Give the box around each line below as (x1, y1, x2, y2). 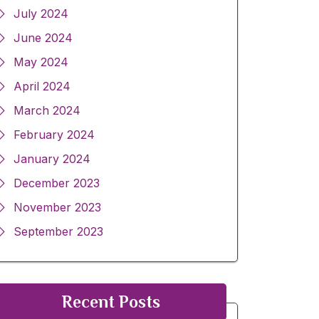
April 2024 (14, 79, 70, 94)
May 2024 (14, 55, 68, 70)
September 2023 (14, 224, 103, 239)
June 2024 (14, 31, 73, 46)
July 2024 (14, 6, 68, 21)
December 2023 (14, 176, 100, 191)
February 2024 (14, 127, 95, 142)
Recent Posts (62, 292, 160, 312)
